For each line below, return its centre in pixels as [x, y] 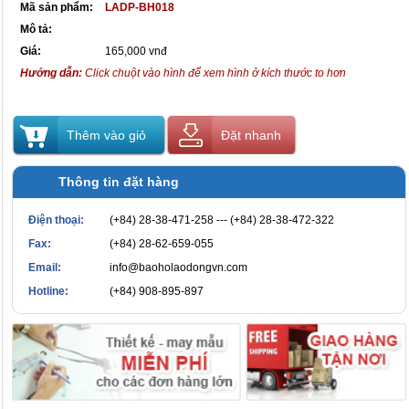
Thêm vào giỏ [106, 136]
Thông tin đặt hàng [119, 182]
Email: [45, 268]
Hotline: [48, 292]
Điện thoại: [56, 220]
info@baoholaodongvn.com [178, 268]
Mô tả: [36, 30]
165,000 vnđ [136, 52]
